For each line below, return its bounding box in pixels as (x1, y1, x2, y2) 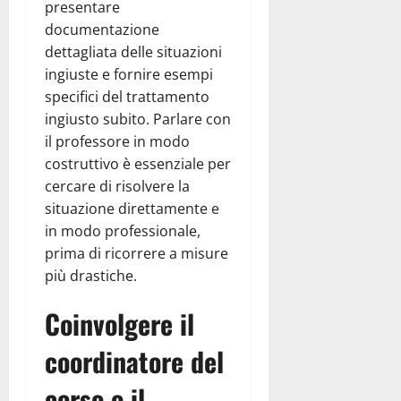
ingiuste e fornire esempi (45, 64, 213, 85)
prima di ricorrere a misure (45, 243, 228, 264)
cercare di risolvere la (45, 176, 190, 197)
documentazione (45, 20, 159, 40)
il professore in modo (45, 132, 190, 152)
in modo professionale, (45, 221, 200, 242)
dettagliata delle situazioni (45, 42, 222, 63)
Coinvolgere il (45, 303, 194, 345)
